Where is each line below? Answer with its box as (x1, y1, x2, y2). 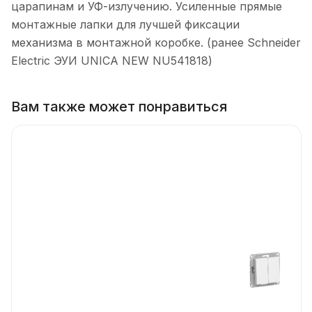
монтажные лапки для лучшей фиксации (11, 17, 240, 31)
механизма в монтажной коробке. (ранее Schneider (11, 35, 301, 49)
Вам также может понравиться (11, 97, 227, 115)
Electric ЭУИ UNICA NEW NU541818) (11, 53, 212, 68)
